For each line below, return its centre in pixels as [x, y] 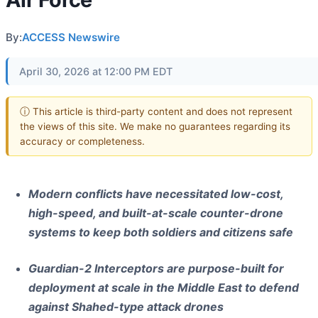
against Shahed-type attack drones [126, 307]
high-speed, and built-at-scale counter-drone [156, 213]
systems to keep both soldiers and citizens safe [161, 232]
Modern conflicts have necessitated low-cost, [156, 194]
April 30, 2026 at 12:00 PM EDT [96, 71]
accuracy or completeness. [82, 141]
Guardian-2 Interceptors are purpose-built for [156, 269]
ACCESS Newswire [71, 37]
